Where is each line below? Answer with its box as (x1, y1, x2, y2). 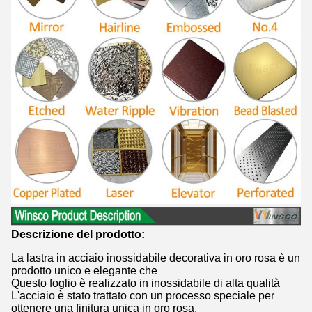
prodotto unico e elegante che (11, 265, 157, 277)
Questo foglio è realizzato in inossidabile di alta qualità (11, 277, 280, 290)
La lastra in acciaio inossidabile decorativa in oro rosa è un (11, 252, 300, 265)
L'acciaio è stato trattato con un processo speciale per (11, 290, 274, 302)
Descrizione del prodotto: (11, 228, 145, 241)
